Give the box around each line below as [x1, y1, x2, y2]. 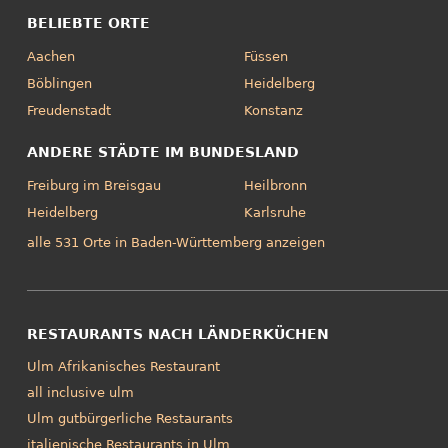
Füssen [244, 48, 289, 64]
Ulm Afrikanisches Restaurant [26, 358, 220, 374]
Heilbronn [244, 177, 308, 193]
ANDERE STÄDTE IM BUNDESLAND [26, 144, 299, 161]
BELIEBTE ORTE [26, 15, 150, 32]
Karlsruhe [244, 204, 307, 220]
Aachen [26, 48, 75, 64]
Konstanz [244, 102, 304, 118]
